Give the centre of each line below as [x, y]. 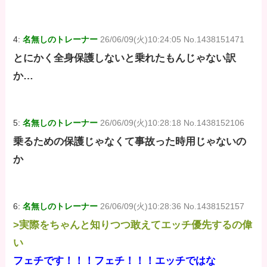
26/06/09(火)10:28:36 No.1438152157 [173, 206]
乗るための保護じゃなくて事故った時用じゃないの [130, 141]
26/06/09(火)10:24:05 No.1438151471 [173, 39]
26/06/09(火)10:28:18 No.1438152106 [173, 122]
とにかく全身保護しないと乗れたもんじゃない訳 [125, 58]
